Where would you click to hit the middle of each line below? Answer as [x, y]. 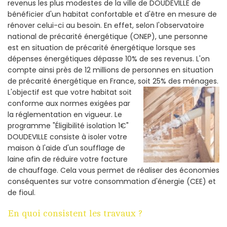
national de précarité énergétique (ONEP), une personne [108, 36]
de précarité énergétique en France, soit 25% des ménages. [113, 81]
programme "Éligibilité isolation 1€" [68, 125]
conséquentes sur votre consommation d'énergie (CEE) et [112, 181]
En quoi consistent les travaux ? [75, 213]
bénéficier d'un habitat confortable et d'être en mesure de [112, 14]
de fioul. [22, 192]
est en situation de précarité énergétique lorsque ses [102, 47]
